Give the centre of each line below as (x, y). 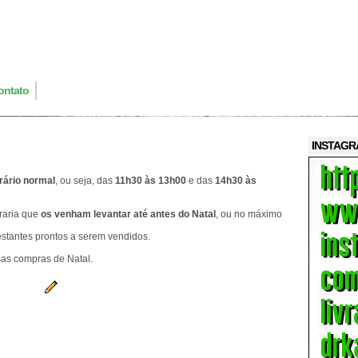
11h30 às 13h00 (151, 181)
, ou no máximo (249, 214)
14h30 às (236, 181)
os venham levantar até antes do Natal (128, 214)
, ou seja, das (85, 181)
